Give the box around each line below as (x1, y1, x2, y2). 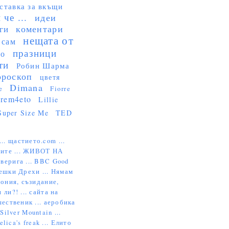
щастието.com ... (8, 136, 65, 145)
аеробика (43, 197, 76, 207)
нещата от (23, 33, 74, 48)
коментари (16, 22, 63, 35)
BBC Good (34, 156, 69, 166)
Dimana (10, 81, 43, 94)
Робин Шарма (16, 60, 70, 71)
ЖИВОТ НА (23, 146, 63, 155)
